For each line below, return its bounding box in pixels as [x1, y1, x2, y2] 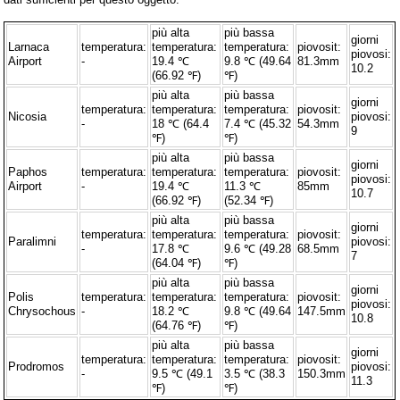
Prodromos [8, 359, 65, 373]
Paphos [8, 164, 48, 179]
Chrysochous [8, 304, 77, 318]
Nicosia [8, 109, 47, 123]
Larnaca [8, 39, 50, 54]
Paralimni [8, 234, 57, 248]
